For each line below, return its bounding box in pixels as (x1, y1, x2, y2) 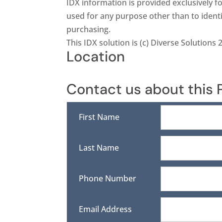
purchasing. (66, 24, 111, 35)
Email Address (79, 204, 132, 215)
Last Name (79, 142, 119, 154)
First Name (79, 111, 120, 123)
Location (66, 47, 125, 66)
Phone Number (79, 173, 137, 184)
